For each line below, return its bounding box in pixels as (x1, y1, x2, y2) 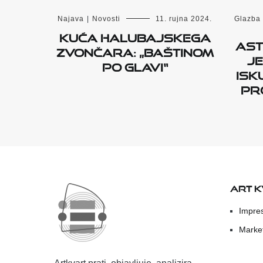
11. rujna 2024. (156, 14, 212, 23)
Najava (58, 14, 84, 23)
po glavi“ (102, 56, 168, 74)
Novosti (92, 14, 120, 23)
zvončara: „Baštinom (56, 41, 214, 59)
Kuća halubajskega (59, 26, 211, 45)
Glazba (234, 14, 261, 23)
